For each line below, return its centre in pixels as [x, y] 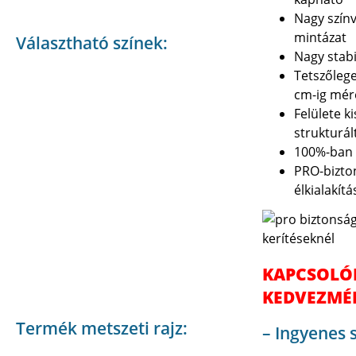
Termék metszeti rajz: [102, 328]
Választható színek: [92, 43]
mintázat [320, 37]
